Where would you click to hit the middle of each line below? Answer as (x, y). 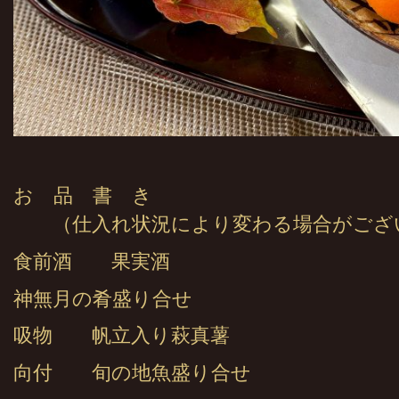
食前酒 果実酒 (92, 261)
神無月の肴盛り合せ (103, 299)
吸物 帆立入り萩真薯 (131, 336)
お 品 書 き (83, 196)
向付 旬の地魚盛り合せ (142, 373)
